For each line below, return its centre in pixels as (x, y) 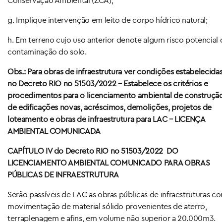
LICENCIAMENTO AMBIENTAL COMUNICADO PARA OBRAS (109, 162)
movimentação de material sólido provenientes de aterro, (107, 206)
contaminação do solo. (47, 51)
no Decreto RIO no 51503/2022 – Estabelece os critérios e (108, 83)
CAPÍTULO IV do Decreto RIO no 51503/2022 (87, 150)
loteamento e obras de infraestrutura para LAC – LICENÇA (106, 119)
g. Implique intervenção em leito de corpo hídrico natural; (108, 20)
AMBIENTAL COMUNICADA (54, 131)
